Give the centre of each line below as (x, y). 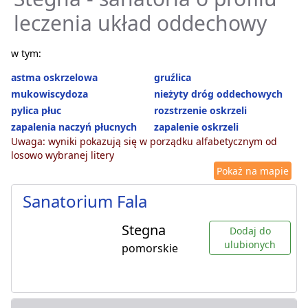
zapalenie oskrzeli (196, 127)
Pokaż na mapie (253, 171)
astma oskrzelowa (54, 78)
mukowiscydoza (49, 94)
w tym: (26, 54)
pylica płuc (36, 111)
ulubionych (250, 245)
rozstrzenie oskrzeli (200, 111)
